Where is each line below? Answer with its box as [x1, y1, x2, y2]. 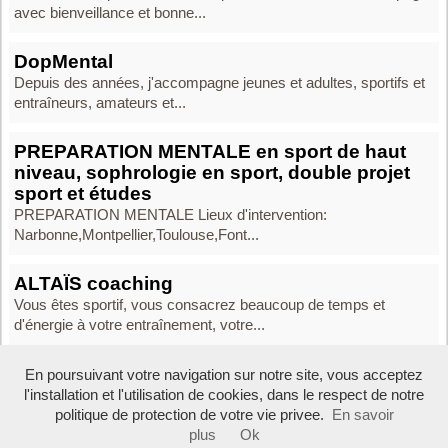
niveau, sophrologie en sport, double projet [14, 161, 410, 183]
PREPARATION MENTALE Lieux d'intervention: [14, 206, 327, 223]
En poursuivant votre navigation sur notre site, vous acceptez [25, 367, 423, 383]
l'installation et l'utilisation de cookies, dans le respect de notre [24, 387, 424, 403]
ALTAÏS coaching [14, 272, 173, 294]
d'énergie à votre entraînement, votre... [14, 316, 265, 333]
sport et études [14, 182, 152, 204]
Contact [268, 404, 313, 420]
